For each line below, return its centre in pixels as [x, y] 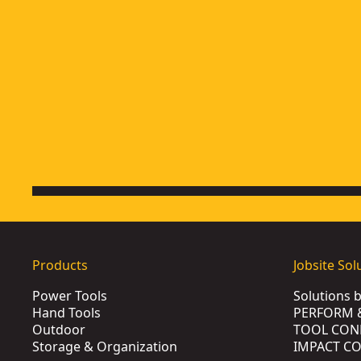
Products [60, 265]
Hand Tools [66, 313]
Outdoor [59, 330]
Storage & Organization [105, 346]
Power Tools [70, 296]
